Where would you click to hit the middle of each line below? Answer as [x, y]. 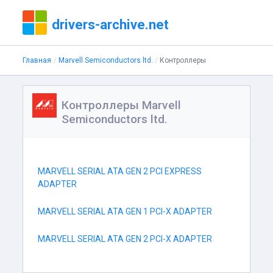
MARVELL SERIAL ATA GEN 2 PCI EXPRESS [120, 171]
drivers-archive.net [111, 24]
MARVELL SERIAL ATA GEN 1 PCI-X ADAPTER [125, 211]
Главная [37, 60]
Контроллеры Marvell [122, 105]
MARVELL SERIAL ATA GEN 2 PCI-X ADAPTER [125, 239]
